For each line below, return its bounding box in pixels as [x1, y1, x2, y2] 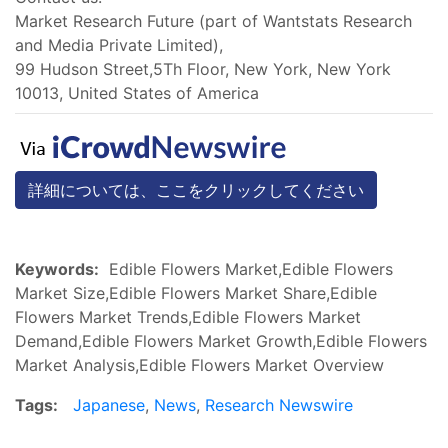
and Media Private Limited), [15, 34, 223, 55]
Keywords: [15, 258, 99, 279]
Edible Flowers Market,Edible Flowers [99, 258, 393, 279]
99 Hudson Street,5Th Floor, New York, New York [15, 58, 391, 79]
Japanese [73, 394, 145, 415]
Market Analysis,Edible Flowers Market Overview [15, 354, 384, 375]
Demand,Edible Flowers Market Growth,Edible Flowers [15, 330, 427, 351]
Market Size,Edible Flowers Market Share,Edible [15, 282, 377, 303]
